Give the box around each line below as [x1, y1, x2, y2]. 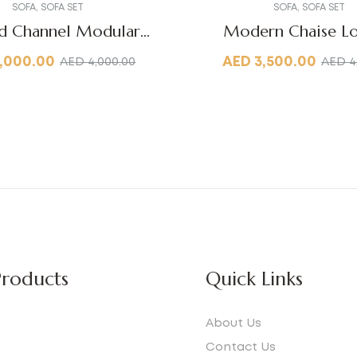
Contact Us [205, 341, 276, 353]
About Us [205, 317, 261, 329]
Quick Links [205, 266, 303, 291]
